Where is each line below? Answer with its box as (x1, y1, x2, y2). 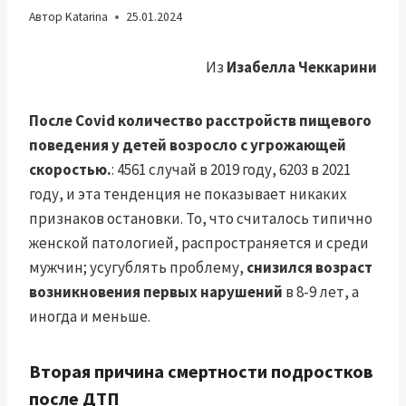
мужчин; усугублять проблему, (29, 257, 246, 278)
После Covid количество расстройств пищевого (29, 111, 372, 131)
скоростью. (29, 159, 111, 180)
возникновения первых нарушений (29, 282, 283, 303)
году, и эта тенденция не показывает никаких (29, 184, 347, 205)
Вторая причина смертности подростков (29, 360, 373, 383)
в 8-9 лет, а (283, 282, 359, 303)
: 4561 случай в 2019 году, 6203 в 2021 (111, 159, 351, 180)
